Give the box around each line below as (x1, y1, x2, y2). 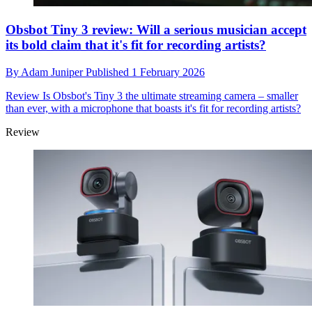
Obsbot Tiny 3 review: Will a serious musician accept (6, 22, 306, 37)
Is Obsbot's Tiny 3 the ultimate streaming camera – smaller (40, 89, 298, 102)
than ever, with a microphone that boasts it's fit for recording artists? (6, 102, 301, 114)
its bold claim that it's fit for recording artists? (6, 37, 266, 52)
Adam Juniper (21, 65, 86, 78)
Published (86, 65, 132, 78)
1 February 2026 (132, 65, 205, 78)
